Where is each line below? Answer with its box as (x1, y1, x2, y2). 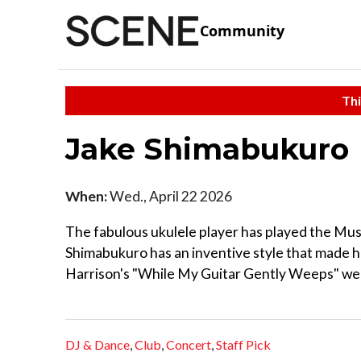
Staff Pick (216, 337, 271, 353)
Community (200, 21, 284, 41)
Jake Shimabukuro (65, 131, 357, 167)
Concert (166, 337, 211, 353)
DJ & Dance (65, 337, 130, 353)
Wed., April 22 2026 (107, 187, 232, 205)
